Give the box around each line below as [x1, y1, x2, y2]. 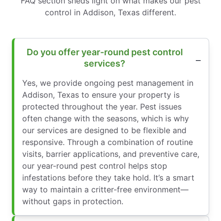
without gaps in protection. [22, 196, 123, 206]
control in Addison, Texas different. [45, 7, 176, 17]
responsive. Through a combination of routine [22, 137, 193, 147]
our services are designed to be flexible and [22, 125, 186, 135]
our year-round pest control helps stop [22, 160, 167, 171]
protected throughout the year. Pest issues [22, 101, 182, 111]
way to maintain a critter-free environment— [22, 184, 188, 194]
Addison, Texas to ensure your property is [22, 89, 180, 100]
